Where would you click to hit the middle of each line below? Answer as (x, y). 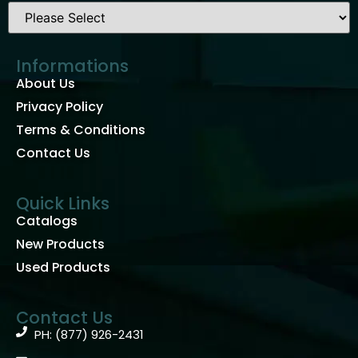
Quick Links (63, 204)
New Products (60, 245)
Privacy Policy (60, 107)
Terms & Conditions (81, 130)
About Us (46, 84)
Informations (72, 66)
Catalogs (47, 221)
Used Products (63, 268)
